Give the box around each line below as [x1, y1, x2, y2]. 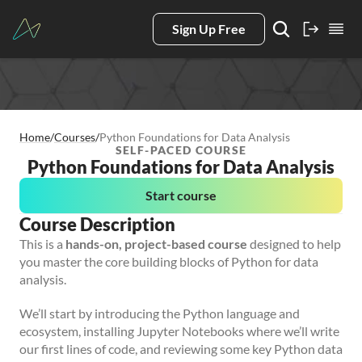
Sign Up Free [172, 21, 246, 36]
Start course [145, 187, 217, 203]
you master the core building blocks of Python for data [19, 254, 318, 269]
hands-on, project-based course [65, 236, 247, 251]
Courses [54, 130, 95, 144]
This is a [19, 236, 65, 251]
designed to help [247, 236, 341, 251]
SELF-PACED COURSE [115, 143, 247, 157]
